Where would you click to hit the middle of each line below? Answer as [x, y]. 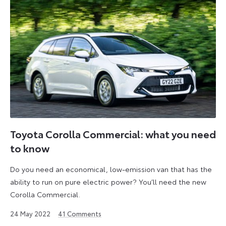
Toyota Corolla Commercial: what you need [113, 133]
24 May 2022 [30, 214]
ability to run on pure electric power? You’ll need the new [108, 182]
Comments [83, 214]
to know [30, 148]
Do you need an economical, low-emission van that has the [111, 169]
